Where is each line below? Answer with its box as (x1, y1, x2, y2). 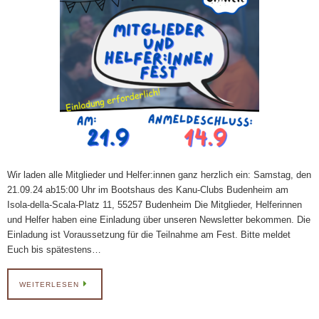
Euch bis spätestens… (7, 244, 101, 256)
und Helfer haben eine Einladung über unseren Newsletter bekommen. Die (7, 214, 310, 226)
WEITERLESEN (19, 281, 79, 288)
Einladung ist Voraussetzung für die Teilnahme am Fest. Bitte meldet (7, 229, 291, 241)
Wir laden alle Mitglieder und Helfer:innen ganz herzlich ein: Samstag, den (7, 169, 311, 181)
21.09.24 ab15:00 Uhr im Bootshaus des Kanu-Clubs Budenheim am (7, 184, 288, 196)
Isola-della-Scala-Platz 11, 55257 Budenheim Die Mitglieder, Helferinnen (7, 199, 302, 211)
